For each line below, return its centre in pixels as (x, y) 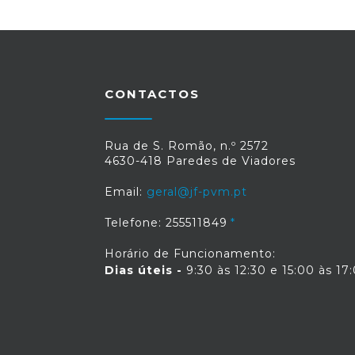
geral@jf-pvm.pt (197, 192)
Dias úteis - (143, 270)
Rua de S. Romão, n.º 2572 (187, 146)
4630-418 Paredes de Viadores (200, 161)
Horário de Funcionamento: (190, 254)
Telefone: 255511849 (166, 223)
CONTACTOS (152, 94)
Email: (126, 192)
